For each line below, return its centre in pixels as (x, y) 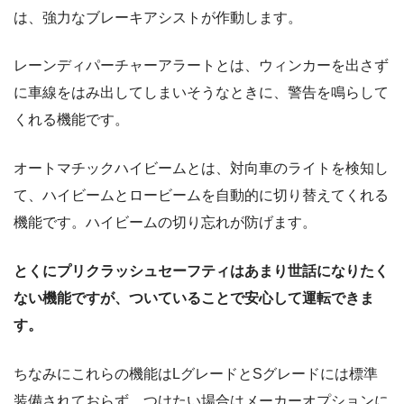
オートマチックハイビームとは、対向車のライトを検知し (201, 169)
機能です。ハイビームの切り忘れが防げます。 (165, 223)
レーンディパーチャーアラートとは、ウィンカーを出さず (201, 66)
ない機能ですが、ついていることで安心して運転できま (194, 298)
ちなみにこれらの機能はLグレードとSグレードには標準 (196, 374)
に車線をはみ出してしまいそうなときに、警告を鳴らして (201, 93)
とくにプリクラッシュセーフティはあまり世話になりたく (201, 271)
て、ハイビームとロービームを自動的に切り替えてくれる (201, 196)
